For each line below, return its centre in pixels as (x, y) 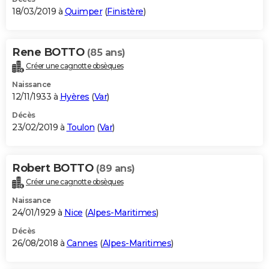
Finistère (125, 11)
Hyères (74, 96)
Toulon (80, 127)
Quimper (83, 11)
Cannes (82, 243)
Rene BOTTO (50, 52)
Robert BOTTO (54, 168)
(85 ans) (106, 52)
